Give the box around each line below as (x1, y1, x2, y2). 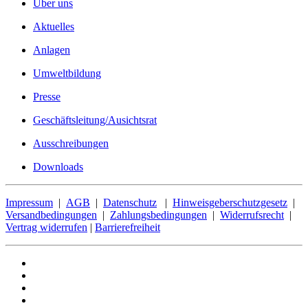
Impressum (5, 197, 53, 209)
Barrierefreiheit (95, 221, 160, 234)
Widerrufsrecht (220, 209, 284, 221)
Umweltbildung (33, 67, 101, 80)
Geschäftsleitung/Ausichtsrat (33, 114, 157, 126)
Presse (33, 91, 60, 103)
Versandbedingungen (5, 209, 97, 221)
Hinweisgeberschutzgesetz (173, 197, 287, 209)
